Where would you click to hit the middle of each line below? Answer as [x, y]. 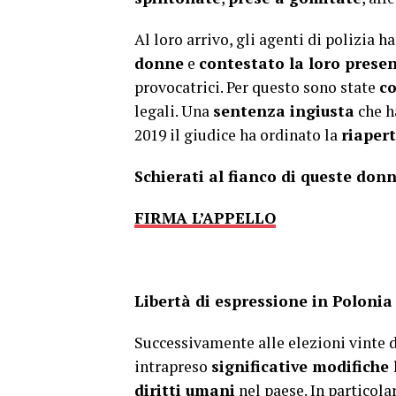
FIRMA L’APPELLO [205, 218]
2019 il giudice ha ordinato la [238, 135]
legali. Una [174, 111]
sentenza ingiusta [284, 111]
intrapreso [173, 366]
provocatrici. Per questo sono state [257, 87]
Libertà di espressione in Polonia [263, 301]
